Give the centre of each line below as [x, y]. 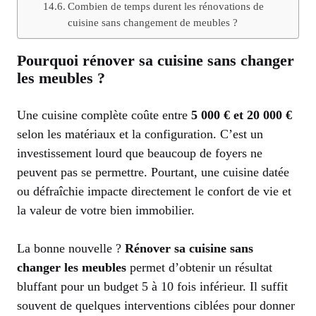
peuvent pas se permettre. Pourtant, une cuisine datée [153, 172]
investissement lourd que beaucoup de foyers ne [140, 153]
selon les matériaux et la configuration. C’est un [140, 134]
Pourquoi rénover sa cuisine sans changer [156, 60]
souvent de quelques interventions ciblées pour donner [156, 305]
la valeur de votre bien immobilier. [106, 210]
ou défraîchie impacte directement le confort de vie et [154, 191]
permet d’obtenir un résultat [199, 267]
